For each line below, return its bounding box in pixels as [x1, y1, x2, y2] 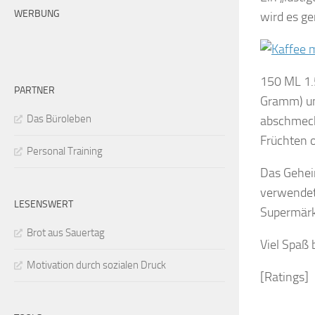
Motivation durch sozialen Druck [27, 258, 166, 271]
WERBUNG [14, 7, 60, 20]
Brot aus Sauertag [27, 226, 105, 239]
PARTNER [14, 84, 55, 96]
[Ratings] [260, 269, 309, 285]
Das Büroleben [27, 112, 91, 125]
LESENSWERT [14, 198, 73, 210]
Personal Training [27, 144, 103, 157]
